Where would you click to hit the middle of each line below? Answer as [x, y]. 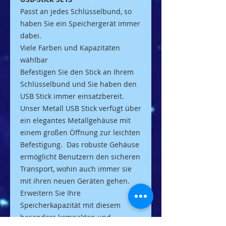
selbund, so [112, 12]
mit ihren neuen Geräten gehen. [75, 181]
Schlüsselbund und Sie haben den [78, 84]
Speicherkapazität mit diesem [70, 205]
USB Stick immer [49, 96]
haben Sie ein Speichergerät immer [80, 24]
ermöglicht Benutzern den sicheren [80, 157]
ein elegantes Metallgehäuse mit [75, 121]
